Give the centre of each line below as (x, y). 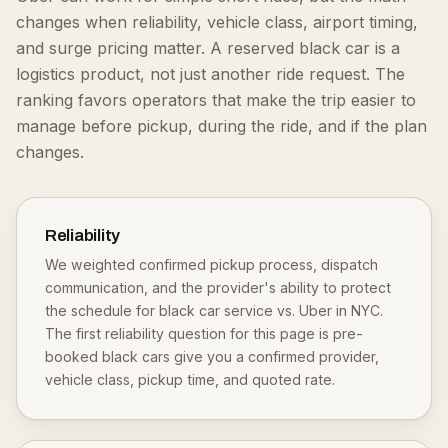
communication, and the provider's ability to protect (218, 287)
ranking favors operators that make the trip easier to (216, 100)
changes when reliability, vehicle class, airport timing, (217, 22)
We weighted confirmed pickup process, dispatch (211, 264)
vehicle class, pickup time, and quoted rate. (190, 379)
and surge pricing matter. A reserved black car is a (208, 48)
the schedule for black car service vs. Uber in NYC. (214, 310)
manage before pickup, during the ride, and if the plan (221, 126)
